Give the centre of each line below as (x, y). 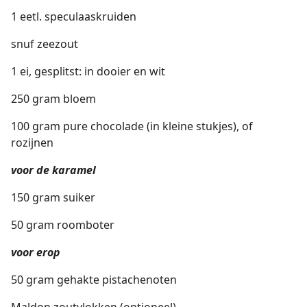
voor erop (36, 252)
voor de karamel (53, 170)
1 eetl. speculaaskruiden (74, 16)
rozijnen (32, 143)
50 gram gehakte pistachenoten (94, 280)
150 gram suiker (53, 197)
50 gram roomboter (63, 225)
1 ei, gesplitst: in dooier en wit (88, 71)
